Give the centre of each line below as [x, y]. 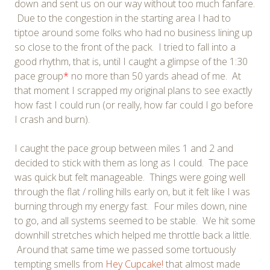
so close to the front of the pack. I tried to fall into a [125, 47]
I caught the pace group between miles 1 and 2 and [124, 148]
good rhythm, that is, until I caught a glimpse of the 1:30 [131, 61]
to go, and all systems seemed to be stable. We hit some [135, 220]
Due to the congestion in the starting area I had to [123, 18]
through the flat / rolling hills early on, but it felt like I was [132, 191]
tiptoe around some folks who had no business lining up [133, 32]
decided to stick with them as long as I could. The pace [131, 162]
